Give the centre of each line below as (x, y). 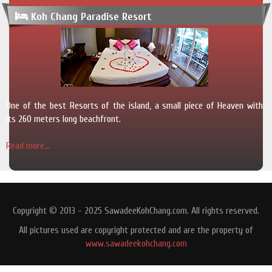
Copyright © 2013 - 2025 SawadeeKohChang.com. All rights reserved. (136, 211)
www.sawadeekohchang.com (136, 244)
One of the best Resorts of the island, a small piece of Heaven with (134, 106)
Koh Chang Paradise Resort (91, 17)
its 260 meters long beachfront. (63, 119)
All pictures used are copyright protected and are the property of (136, 230)
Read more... (28, 146)
